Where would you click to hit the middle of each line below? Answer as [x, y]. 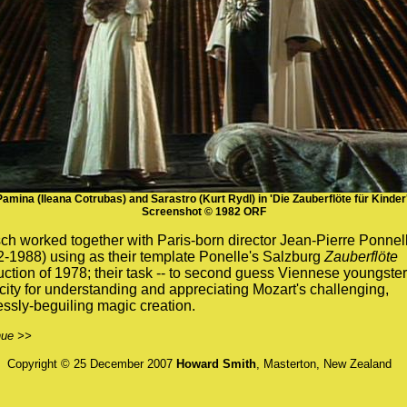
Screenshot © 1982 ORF [203, 212]
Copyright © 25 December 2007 [91, 364]
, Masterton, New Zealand [323, 364]
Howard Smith [216, 364]
